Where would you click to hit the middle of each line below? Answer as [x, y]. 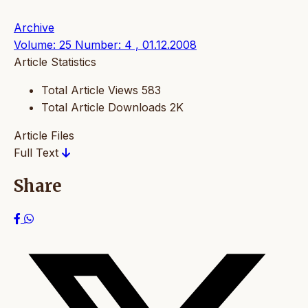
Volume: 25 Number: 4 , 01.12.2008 [105, 45]
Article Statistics [55, 62]
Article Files [44, 136]
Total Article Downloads [104, 108]
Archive [34, 28]
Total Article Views [90, 90]
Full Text [38, 153]
